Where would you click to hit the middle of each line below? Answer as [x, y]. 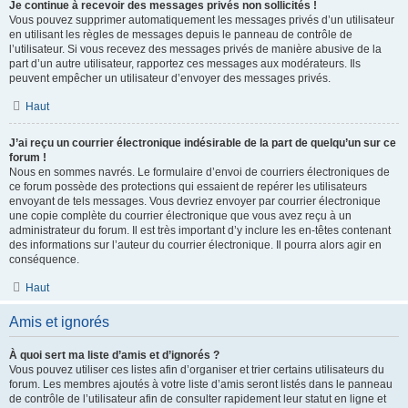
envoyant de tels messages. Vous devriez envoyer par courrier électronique [195, 201]
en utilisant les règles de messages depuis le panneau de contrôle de [181, 35]
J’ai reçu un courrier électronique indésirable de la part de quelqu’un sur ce [203, 143]
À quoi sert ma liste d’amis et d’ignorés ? [114, 355]
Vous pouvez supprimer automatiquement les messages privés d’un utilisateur [202, 20]
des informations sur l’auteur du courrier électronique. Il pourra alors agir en [195, 245]
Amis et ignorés [59, 322]
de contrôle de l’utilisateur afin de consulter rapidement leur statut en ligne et [198, 399]
